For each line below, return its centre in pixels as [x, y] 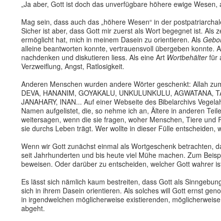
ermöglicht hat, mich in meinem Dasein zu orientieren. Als [112, 39]
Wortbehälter [187, 57]
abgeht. [33, 208]
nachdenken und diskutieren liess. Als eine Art [94, 57]
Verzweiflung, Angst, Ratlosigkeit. [73, 66]
